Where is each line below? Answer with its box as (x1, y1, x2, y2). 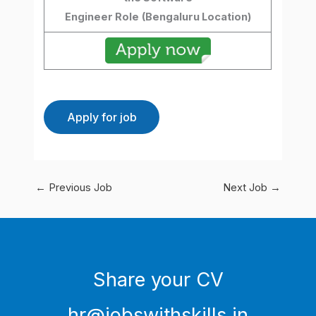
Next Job (223, 181, 271, 194)
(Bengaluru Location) (141, 10, 251, 23)
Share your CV (92, 268, 224, 292)
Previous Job (45, 181, 112, 194)
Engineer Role (64, 10, 139, 23)
